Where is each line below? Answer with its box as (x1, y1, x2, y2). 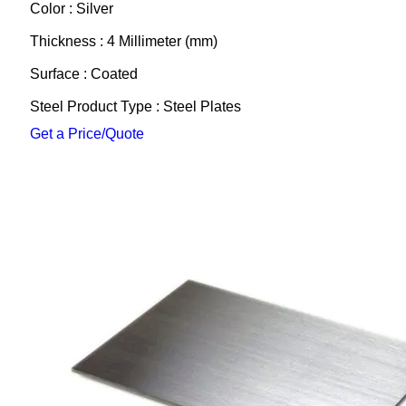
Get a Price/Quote (29, 126, 144, 142)
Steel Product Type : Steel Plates (29, 99, 241, 115)
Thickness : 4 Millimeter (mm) (29, 34, 217, 50)
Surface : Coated (29, 66, 138, 82)
